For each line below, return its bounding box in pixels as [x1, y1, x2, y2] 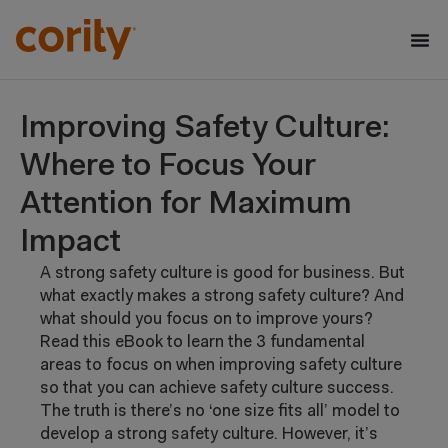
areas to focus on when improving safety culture [40, 357, 402, 374]
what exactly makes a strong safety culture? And [40, 288, 404, 305]
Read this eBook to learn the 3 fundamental [40, 334, 365, 351]
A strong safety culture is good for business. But [40, 265, 405, 282]
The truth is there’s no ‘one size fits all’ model [40, 403, 384, 420]
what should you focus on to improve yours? [40, 311, 373, 328]
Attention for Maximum [20, 189, 352, 221]
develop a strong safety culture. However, [40, 426, 355, 443]
